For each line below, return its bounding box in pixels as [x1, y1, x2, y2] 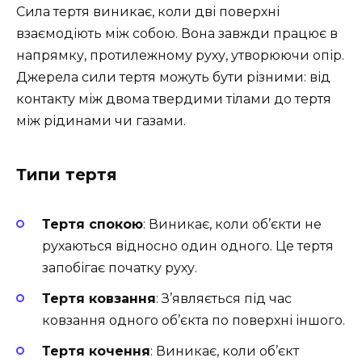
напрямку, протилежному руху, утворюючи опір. [16, 47, 344, 63]
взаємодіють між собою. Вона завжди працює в [16, 25, 338, 41]
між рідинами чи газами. [16, 112, 186, 128]
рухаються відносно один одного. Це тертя [42, 238, 334, 254]
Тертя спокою [42, 216, 143, 232]
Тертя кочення [42, 343, 150, 360]
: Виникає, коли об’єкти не [143, 216, 322, 232]
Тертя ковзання [42, 291, 156, 306]
